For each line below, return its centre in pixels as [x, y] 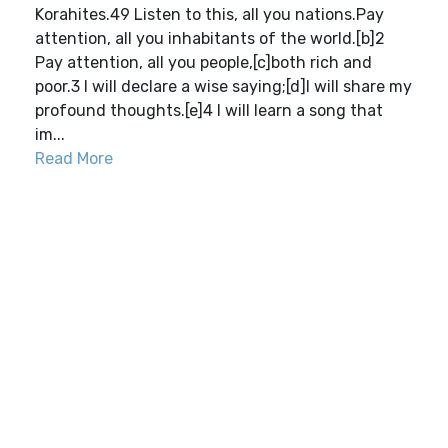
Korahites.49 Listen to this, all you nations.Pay [209, 14]
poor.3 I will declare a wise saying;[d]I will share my [223, 86]
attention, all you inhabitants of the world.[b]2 [210, 38]
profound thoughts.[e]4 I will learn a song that [209, 110]
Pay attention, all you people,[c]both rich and [203, 62]
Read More [74, 158]
